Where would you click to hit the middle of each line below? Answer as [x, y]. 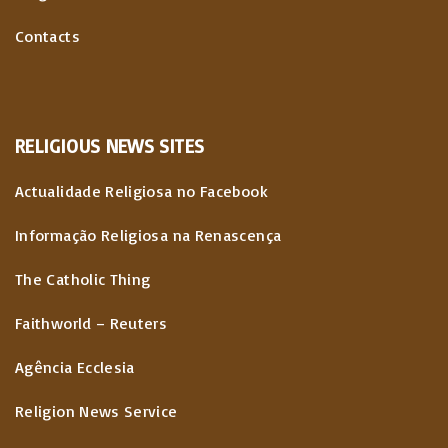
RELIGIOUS [58, 145]
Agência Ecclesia [75, 366]
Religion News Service [96, 410]
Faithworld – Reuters [91, 322]
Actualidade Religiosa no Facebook [141, 190]
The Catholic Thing [83, 278]
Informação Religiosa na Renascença [148, 234]
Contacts [47, 35]
